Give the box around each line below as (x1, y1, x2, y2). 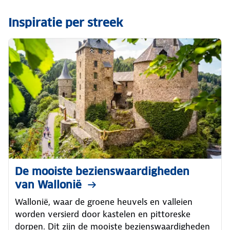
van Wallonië (15, 178, 82, 191)
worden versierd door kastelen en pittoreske (15, 208, 190, 220)
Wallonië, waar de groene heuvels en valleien (15, 196, 193, 207)
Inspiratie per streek (8, 15, 123, 30)
